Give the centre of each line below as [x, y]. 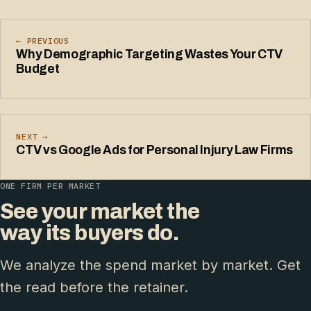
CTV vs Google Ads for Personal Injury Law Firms [154, 150]
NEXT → [32, 136]
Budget [38, 69]
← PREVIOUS [43, 40]
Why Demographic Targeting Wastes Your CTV [149, 54]
